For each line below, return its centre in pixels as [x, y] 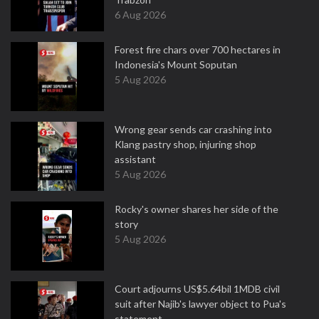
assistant [135, 159]
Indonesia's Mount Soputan [176, 64]
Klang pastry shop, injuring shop [185, 144]
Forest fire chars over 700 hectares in [198, 49]
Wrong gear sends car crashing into [193, 129]
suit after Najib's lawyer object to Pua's [200, 304]
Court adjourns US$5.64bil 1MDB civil [197, 289]
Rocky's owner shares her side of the [197, 209]
